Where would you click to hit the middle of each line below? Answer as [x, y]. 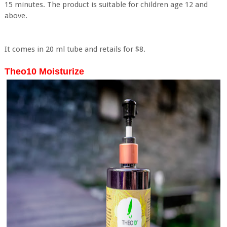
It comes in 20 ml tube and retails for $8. [75, 49]
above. [16, 15]
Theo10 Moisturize [44, 71]
